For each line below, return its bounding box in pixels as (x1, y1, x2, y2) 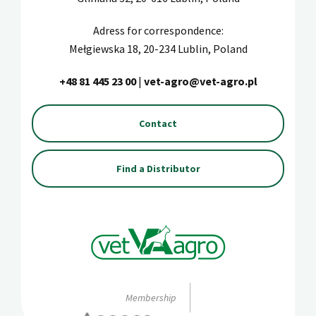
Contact (139, 117, 177, 130)
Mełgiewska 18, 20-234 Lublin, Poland (68, 42, 248, 56)
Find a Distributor (116, 162, 200, 176)
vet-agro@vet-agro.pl (143, 74, 257, 89)
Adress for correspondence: (92, 23, 224, 38)
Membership (126, 291, 176, 305)
